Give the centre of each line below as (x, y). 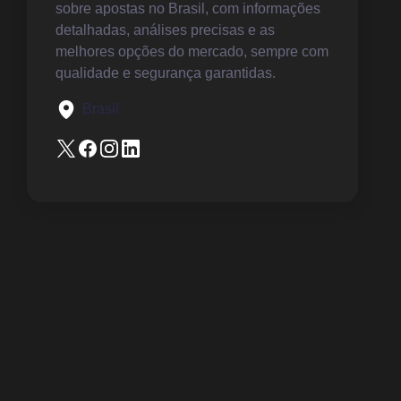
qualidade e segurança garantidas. (166, 73)
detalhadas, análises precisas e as (165, 30)
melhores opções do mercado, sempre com (192, 51)
